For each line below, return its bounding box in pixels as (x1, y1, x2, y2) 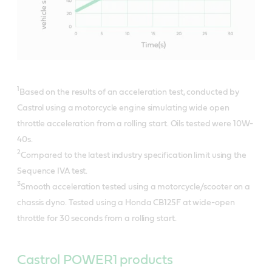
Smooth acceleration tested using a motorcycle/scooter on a (20, 182, 251, 191)
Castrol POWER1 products (17, 253, 173, 267)
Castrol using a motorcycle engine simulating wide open (17, 103, 229, 112)
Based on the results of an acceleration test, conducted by (19, 87, 240, 97)
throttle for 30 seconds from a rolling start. (17, 214, 177, 223)
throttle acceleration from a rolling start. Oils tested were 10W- (17, 119, 253, 128)
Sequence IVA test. (17, 166, 88, 175)
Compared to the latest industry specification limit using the (20, 151, 246, 160)
